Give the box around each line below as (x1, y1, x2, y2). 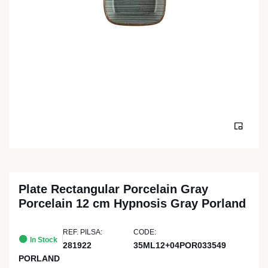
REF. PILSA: (63, 228, 102, 236)
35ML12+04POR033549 (133, 240, 226, 250)
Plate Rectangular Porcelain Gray (19, 182, 208, 196)
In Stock (28, 235, 57, 244)
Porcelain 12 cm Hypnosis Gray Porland (19, 197, 246, 210)
